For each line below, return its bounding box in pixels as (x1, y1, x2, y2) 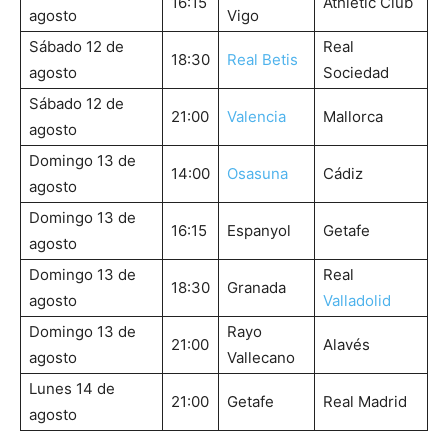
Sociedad (323, 63, 389, 83)
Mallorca (323, 107, 383, 127)
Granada (227, 278, 286, 298)
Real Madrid (323, 392, 407, 412)
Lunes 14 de (29, 379, 115, 399)
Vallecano (227, 348, 295, 368)
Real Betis (227, 50, 298, 70)
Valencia (227, 107, 286, 127)
